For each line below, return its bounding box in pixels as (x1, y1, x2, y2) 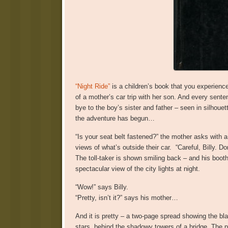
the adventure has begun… (75, 114, 155, 122)
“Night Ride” (75, 82, 110, 90)
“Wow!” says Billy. (75, 183, 128, 191)
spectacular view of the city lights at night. (75, 164, 204, 173)
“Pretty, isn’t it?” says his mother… (75, 193, 178, 202)
